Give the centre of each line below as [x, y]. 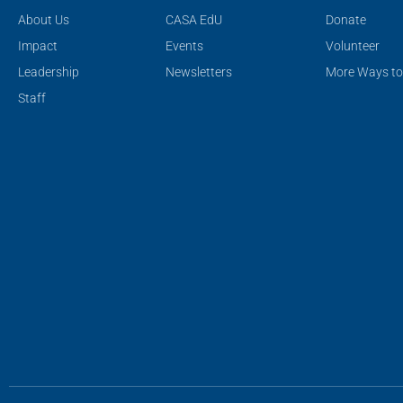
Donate [345, 20]
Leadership [49, 72]
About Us [44, 20]
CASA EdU [193, 20]
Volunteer [352, 46]
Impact [38, 46]
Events [184, 46]
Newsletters [198, 72]
